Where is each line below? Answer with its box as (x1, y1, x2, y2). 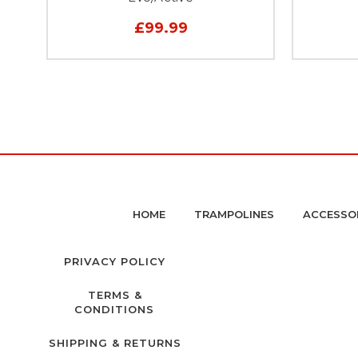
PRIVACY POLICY (64, 254, 165, 268)
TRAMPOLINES (193, 207, 274, 221)
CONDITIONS (74, 302, 154, 316)
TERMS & (87, 288, 142, 301)
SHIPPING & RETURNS (48, 336, 181, 349)
